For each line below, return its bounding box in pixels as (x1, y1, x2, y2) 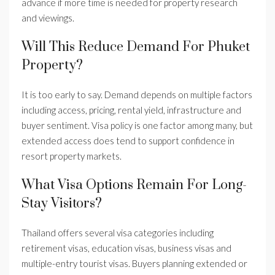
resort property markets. (21, 150, 122, 162)
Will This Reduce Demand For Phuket (21, 39, 250, 56)
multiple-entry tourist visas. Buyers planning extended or (21, 258, 247, 269)
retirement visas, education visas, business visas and (21, 242, 231, 254)
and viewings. (21, 12, 74, 24)
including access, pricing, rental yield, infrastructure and (21, 104, 241, 116)
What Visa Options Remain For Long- (21, 177, 247, 194)
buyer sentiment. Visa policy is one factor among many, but (21, 120, 253, 131)
